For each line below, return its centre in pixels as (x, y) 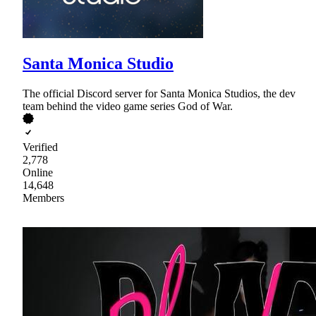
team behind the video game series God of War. (128, 107)
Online (38, 173)
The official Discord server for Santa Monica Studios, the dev (159, 94)
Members (43, 198)
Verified (40, 147)
